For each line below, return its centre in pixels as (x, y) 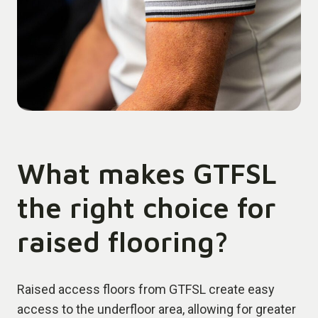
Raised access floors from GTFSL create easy (146, 290)
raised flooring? (123, 241)
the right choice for (147, 207)
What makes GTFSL (147, 173)
